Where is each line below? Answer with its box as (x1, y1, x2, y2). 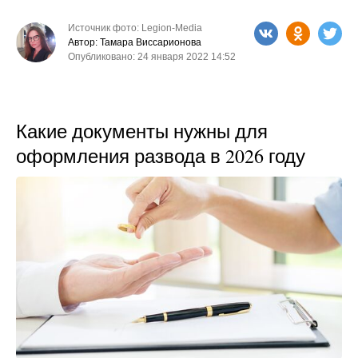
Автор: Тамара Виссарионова (68, 36, 201, 48)
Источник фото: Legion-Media (68, 22, 202, 34)
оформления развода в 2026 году (16, 142, 305, 169)
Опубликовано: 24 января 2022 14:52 (68, 50, 236, 62)
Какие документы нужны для (16, 117, 268, 144)
